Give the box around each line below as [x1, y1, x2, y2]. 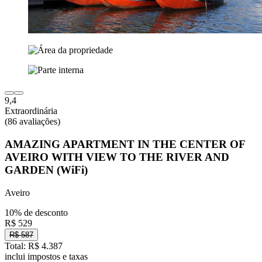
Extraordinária [5, 106, 57, 116]
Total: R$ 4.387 [5, 240, 63, 251]
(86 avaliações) [5, 116, 60, 127]
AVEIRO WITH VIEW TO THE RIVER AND [5, 151, 229, 164]
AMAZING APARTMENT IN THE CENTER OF [5, 138, 245, 151]
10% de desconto [5, 207, 68, 218]
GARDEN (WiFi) [5, 164, 88, 177]
